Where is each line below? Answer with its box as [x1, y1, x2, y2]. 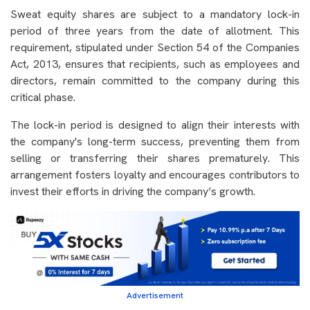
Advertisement [127, 290, 183, 302]
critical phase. [10, 90, 78, 105]
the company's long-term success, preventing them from [10, 134, 300, 149]
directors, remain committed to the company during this [10, 73, 300, 89]
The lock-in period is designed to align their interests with [10, 118, 300, 133]
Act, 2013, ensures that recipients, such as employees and [10, 57, 300, 72]
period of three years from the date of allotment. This [10, 24, 300, 39]
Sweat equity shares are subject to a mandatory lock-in [10, 7, 300, 22]
